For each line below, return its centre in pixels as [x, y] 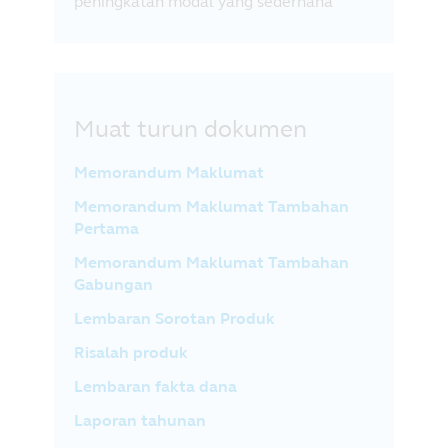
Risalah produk [131, 352]
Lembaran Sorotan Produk [174, 318]
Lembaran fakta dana [155, 386]
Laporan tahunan [140, 420]
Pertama [106, 228]
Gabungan [113, 284]
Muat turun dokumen [190, 129]
